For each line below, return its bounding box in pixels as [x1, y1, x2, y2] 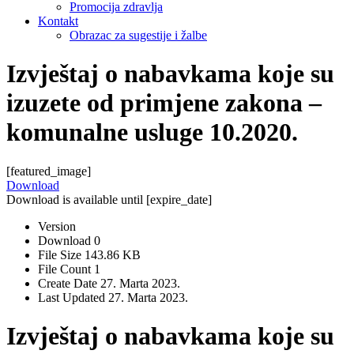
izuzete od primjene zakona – [6, 88, 322, 118]
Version [38, 219, 76, 233]
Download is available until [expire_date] [6, 192, 212, 206]
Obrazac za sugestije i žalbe [70, 28, 207, 42]
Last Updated [38, 290, 108, 304]
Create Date [38, 276, 100, 290]
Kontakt [38, 13, 78, 28]
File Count [38, 262, 94, 276]
